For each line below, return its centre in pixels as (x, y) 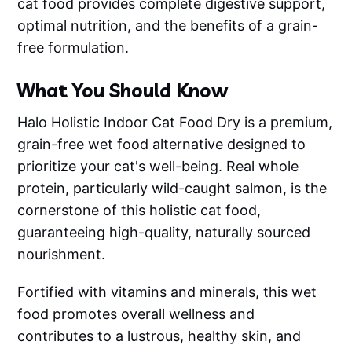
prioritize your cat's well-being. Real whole (158, 166)
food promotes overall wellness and (136, 313)
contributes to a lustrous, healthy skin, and (159, 335)
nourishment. (62, 254)
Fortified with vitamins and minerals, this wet (167, 291)
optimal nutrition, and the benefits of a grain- (168, 25)
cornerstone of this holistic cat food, (139, 210)
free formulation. (73, 47)
